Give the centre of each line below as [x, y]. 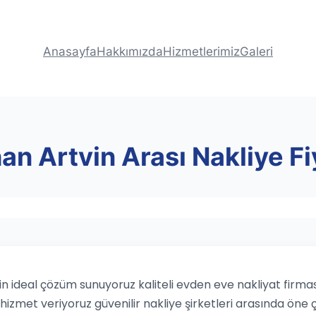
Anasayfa [70, 51]
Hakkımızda [130, 51]
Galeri [256, 51]
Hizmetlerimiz [201, 51]
